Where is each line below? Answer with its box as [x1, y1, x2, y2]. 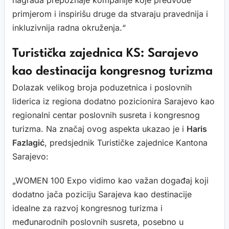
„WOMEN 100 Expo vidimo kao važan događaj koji [12, 175, 209, 186]
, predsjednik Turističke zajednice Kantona [44, 137, 208, 148]
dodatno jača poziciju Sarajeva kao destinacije [12, 189, 192, 199]
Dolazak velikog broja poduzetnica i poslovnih [12, 82, 192, 93]
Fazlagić [12, 137, 44, 148]
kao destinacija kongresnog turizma [12, 65, 213, 78]
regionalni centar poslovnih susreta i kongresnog [12, 109, 200, 120]
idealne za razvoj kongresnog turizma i [12, 202, 163, 213]
